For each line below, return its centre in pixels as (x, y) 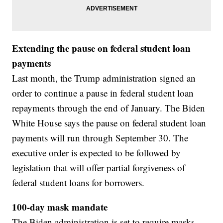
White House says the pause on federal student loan (109, 123)
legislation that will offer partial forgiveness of (99, 168)
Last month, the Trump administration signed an (104, 78)
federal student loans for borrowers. (78, 183)
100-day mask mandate (60, 207)
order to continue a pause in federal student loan (103, 93)
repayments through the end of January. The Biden (109, 108)
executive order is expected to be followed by (97, 153)
